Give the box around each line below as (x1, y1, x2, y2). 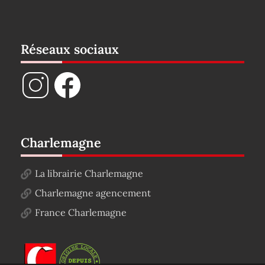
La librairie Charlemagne (35, 167, 143, 179)
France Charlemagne (35, 206, 127, 218)
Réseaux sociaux (21, 41, 119, 57)
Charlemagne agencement (35, 187, 151, 199)
